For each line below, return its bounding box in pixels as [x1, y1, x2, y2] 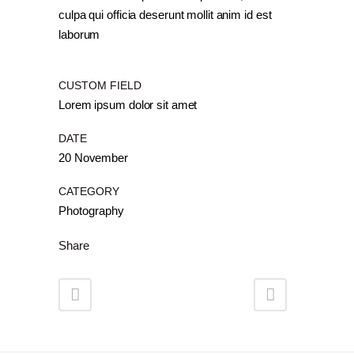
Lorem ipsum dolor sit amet [58, 98, 198, 111]
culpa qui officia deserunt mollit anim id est [58, 8, 272, 21]
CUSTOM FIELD [58, 79, 141, 92]
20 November [58, 151, 128, 164]
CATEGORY [58, 185, 119, 198]
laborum [58, 28, 100, 41]
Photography [58, 204, 124, 217]
